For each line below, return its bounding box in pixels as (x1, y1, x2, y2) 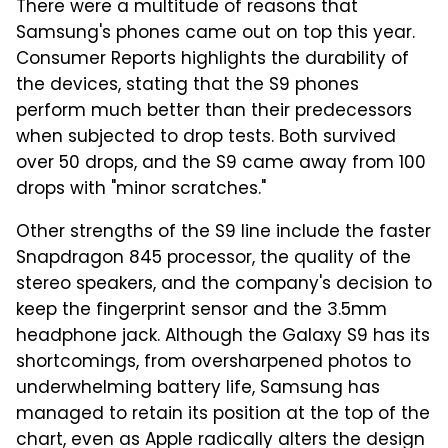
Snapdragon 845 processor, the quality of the (16, 245, 411, 274)
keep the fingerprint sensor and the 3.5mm (16, 297, 387, 326)
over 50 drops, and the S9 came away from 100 (16, 150, 426, 179)
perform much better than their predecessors (16, 98, 412, 127)
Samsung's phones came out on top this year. (16, 20, 415, 49)
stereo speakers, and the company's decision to (16, 271, 432, 300)
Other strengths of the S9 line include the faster (16, 219, 431, 248)
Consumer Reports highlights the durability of (16, 46, 409, 75)
